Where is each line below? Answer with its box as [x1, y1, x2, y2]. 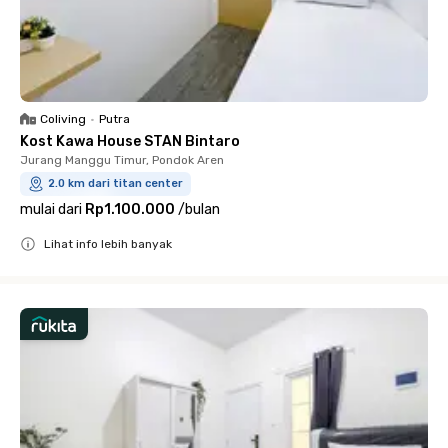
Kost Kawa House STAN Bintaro [20, 133, 240, 150]
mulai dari [20, 201, 82, 218]
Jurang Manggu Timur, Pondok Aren [20, 153, 224, 167]
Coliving [40, 112, 86, 126]
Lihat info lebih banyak [44, 237, 172, 251]
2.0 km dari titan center [48, 177, 183, 190]
